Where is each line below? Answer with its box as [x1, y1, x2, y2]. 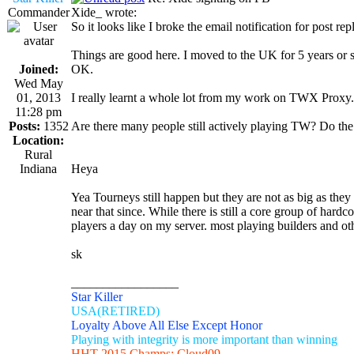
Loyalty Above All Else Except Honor [71, 318, 262, 332]
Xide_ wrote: [71, 5, 137, 19]
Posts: [8, 119, 40, 133]
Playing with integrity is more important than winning [71, 332, 337, 346]
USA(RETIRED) [71, 303, 160, 318]
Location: [13, 133, 64, 147]
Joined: [18, 62, 58, 76]
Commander [7, 5, 70, 19]
